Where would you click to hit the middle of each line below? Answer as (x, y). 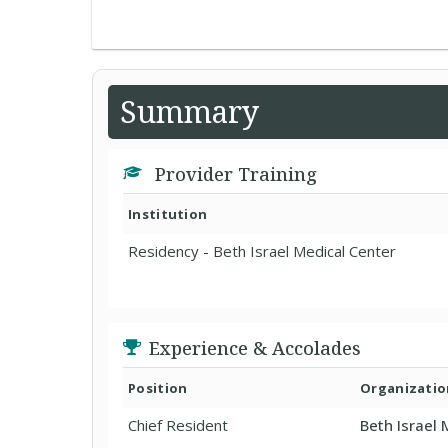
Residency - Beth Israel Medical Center (262, 251)
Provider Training (233, 174)
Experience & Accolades (255, 348)
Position (158, 388)
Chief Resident (178, 425)
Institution (168, 214)
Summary (189, 111)
